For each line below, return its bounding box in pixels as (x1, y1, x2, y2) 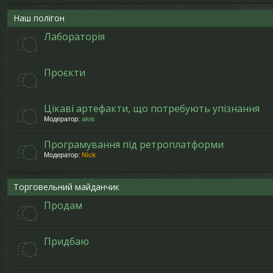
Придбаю (44, 235, 89, 248)
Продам (44, 199, 82, 212)
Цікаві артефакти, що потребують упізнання (44, 102, 260, 115)
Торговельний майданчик (13, 181, 119, 193)
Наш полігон (13, 12, 65, 24)
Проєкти (44, 66, 85, 79)
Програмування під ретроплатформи (44, 138, 224, 151)
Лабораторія (44, 30, 105, 43)
